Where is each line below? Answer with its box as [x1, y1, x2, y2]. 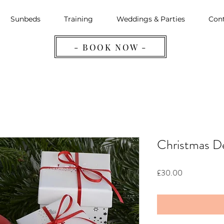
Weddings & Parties [116, 14, 185, 23]
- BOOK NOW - [74, 41, 147, 52]
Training [63, 14, 93, 23]
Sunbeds [10, 14, 40, 23]
